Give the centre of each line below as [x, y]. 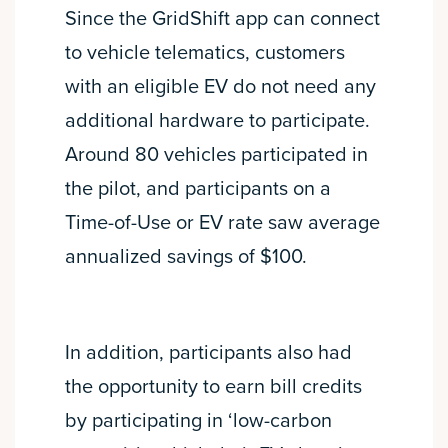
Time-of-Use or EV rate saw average [222, 223]
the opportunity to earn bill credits [213, 387]
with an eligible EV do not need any [220, 87]
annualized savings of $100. [186, 257]
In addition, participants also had [208, 353]
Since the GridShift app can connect [222, 19]
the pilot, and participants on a [198, 189]
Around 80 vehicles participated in [216, 155]
